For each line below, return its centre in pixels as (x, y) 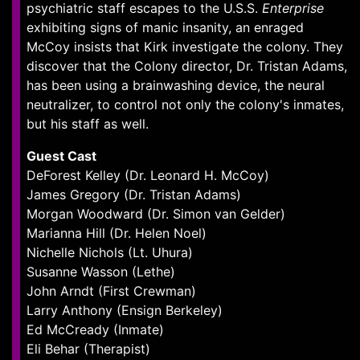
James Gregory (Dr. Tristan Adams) (134, 194)
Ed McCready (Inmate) (95, 329)
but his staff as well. (88, 124)
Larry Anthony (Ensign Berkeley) (125, 310)
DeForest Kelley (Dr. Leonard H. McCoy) (148, 175)
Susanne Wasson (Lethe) (101, 272)
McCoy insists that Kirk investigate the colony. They (185, 47)
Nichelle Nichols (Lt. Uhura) (110, 252)
